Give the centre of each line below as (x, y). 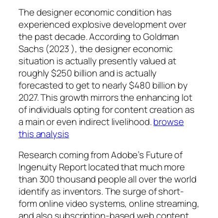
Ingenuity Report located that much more (102, 167)
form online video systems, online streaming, (109, 204)
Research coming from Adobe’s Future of (101, 155)
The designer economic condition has (95, 12)
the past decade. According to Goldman (99, 36)
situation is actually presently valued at (97, 61)
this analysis (44, 134)
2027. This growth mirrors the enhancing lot (105, 97)
